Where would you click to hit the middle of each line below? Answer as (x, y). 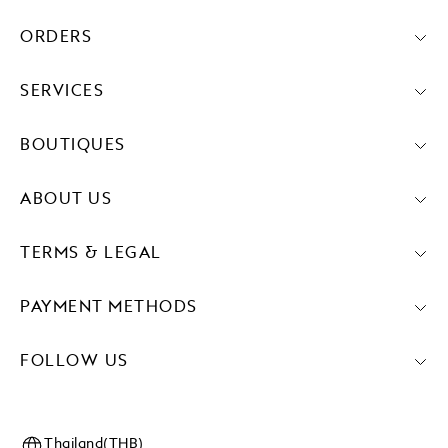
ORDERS (56, 37)
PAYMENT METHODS (109, 308)
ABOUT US (66, 200)
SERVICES (62, 92)
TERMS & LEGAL (91, 254)
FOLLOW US (74, 362)
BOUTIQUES (73, 146)
